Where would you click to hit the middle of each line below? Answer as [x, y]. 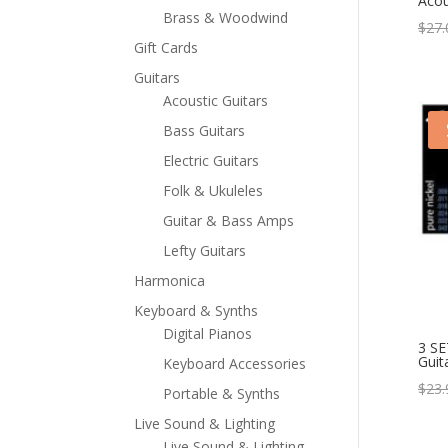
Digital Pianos [208, 333]
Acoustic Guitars [216, 100]
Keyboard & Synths [196, 310]
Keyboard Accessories [235, 363]
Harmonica [170, 280]
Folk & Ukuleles [213, 190]
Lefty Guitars [205, 250]
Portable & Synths [222, 393]
